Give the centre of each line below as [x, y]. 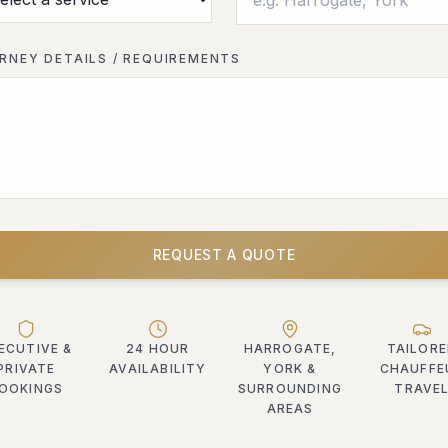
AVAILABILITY [158, 368]
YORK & [290, 368]
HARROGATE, [290, 348]
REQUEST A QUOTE [224, 254]
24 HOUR [158, 348]
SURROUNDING [290, 388]
